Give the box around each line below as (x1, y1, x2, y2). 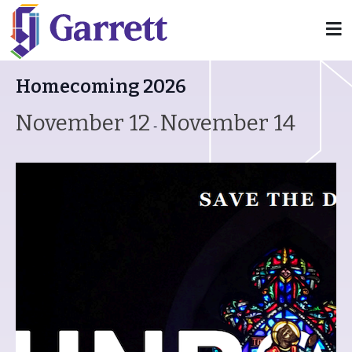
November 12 (16, 110, 150, 136)
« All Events (16, 34, 86, 52)
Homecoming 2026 (16, 75, 186, 97)
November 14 (160, 110, 295, 136)
